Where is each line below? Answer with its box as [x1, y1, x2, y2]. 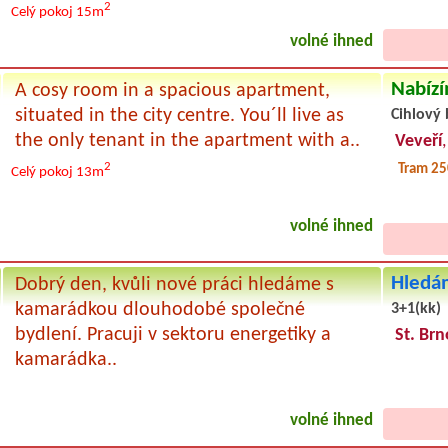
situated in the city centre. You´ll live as [14, 105, 344, 126]
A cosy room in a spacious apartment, [14, 80, 330, 101]
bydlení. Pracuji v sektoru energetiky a [14, 324, 331, 345]
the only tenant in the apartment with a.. [14, 130, 360, 151]
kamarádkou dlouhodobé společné [14, 299, 305, 320]
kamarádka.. [14, 349, 117, 370]
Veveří [394, 131, 442, 151]
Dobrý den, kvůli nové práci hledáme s [14, 274, 334, 295]
